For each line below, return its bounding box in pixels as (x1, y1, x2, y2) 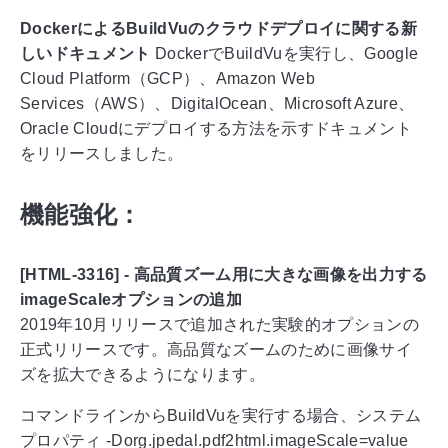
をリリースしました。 (20, 144, 184, 162)
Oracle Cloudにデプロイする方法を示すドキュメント (20, 119, 412, 137)
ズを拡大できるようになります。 (20, 366, 265, 384)
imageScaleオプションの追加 (20, 291, 242, 309)
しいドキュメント (20, 44, 151, 62)
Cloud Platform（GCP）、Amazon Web (20, 69, 315, 87)
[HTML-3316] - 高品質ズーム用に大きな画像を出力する (20, 266, 428, 284)
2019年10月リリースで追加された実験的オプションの (20, 316, 419, 334)
